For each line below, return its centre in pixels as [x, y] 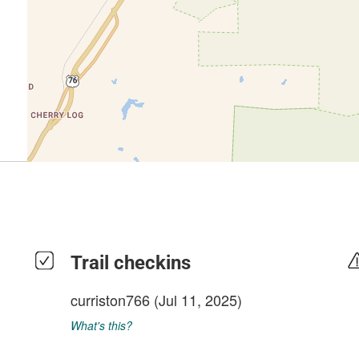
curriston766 [110, 300]
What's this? [101, 325]
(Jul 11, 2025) [196, 300]
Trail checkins [131, 263]
